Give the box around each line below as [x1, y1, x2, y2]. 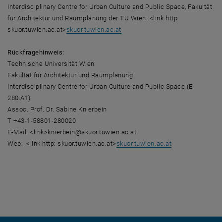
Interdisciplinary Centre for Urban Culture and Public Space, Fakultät [7, 2, 213, 10]
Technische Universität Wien [7, 59, 95, 67]
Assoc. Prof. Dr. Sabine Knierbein [7, 105, 107, 113]
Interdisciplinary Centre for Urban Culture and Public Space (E [7, 82, 193, 90]
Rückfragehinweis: [7, 48, 64, 56]
